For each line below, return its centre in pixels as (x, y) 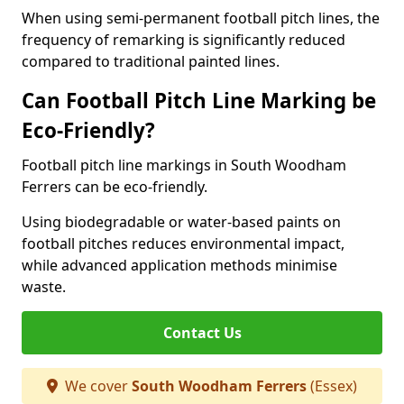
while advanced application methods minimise (179, 265)
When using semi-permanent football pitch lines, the (201, 18)
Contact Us (202, 333)
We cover (96, 386)
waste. (44, 287)
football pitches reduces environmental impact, (183, 243)
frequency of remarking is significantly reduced (184, 40)
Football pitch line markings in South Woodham (184, 165)
